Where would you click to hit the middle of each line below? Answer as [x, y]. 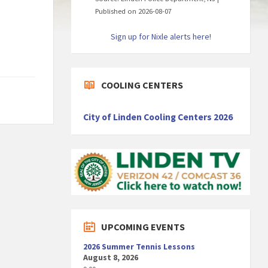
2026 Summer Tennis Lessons [139, 246]
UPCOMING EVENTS [143, 226]
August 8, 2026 [111, 257]
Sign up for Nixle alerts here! [161, 36]
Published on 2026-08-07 [134, 11]
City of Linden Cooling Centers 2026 [158, 117]
